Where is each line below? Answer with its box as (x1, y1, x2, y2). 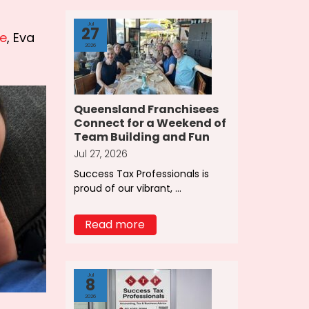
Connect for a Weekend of (73, 114, 226, 131)
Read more (85, 217, 146, 233)
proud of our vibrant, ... (73, 181, 181, 195)
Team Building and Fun (73, 128, 210, 145)
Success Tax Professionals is (73, 167, 209, 181)
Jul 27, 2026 (73, 146, 128, 161)
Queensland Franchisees (73, 101, 219, 117)
